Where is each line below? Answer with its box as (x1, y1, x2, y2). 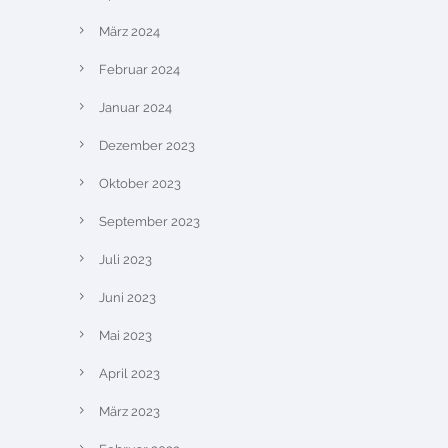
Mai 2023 (99, 328, 152, 343)
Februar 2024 (99, 62, 180, 77)
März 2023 (99, 404, 160, 419)
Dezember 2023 (99, 138, 195, 153)
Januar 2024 (99, 100, 172, 115)
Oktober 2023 (99, 176, 181, 191)
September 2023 (99, 214, 200, 229)
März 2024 (99, 24, 160, 39)
